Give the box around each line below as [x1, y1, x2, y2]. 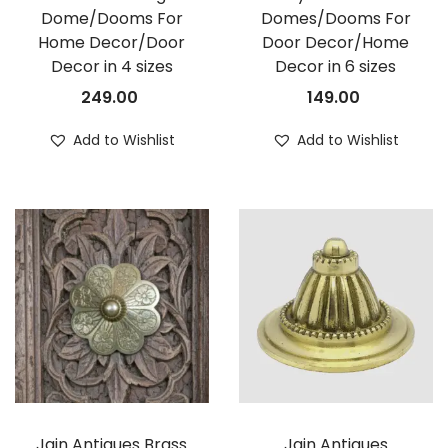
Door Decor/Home [262, 30, 410, 54]
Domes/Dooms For [260, 6, 411, 30]
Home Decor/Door [38, 30, 186, 54]
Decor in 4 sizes [50, 54, 173, 78]
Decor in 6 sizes [275, 54, 397, 78]
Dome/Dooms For [40, 6, 183, 30]
